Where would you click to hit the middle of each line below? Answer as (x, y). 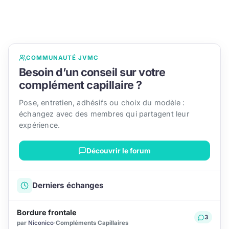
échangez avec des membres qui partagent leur (104, 113)
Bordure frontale (47, 213)
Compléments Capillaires (92, 223)
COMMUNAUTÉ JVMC (62, 58)
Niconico (41, 223)
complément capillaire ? (81, 85)
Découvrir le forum (119, 151)
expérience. (40, 125)
